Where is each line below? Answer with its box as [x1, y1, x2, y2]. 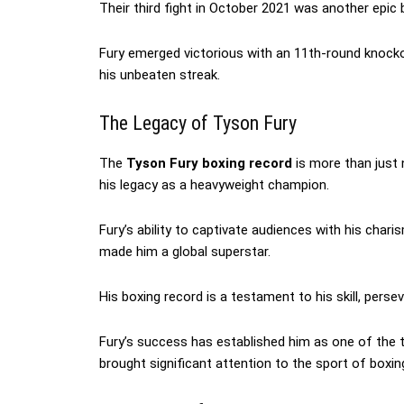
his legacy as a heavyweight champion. [99, 177, 329, 194]
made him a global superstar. [99, 243, 271, 261]
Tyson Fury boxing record [123, 155, 296, 172]
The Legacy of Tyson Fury [99, 112, 297, 135]
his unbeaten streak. [99, 67, 220, 84]
